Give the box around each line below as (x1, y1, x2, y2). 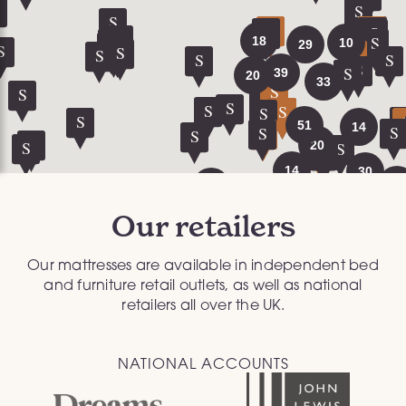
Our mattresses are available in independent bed (27, 255, 379, 274)
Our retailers (111, 208, 295, 244)
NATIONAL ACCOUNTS (117, 353, 289, 372)
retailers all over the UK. (121, 295, 285, 314)
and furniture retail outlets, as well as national (43, 275, 362, 294)
